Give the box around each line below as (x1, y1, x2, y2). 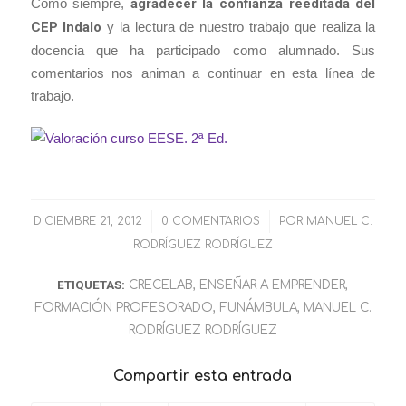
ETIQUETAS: (57, 277, 126, 292)
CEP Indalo (30, 18, 102, 35)
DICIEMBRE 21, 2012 (33, 214, 142, 227)
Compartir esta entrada (113, 367, 293, 384)
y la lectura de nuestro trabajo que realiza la (101, 18, 376, 34)
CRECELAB (129, 277, 194, 292)
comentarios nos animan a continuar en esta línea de (30, 64, 376, 81)
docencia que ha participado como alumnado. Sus (30, 42, 376, 58)
